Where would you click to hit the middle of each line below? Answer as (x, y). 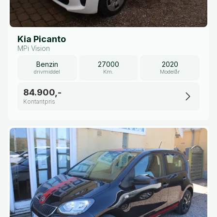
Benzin (47, 64)
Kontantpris (39, 102)
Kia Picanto (42, 39)
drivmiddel (47, 72)
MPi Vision (34, 48)
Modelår (170, 72)
